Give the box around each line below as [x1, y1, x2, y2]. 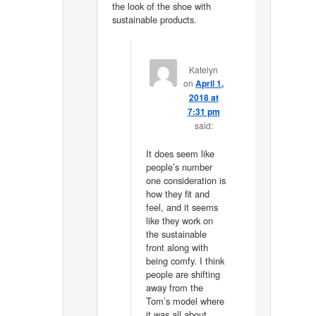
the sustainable [145, 226, 207, 241]
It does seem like [145, 146, 214, 160]
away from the [145, 280, 203, 294]
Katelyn [189, 63, 219, 75]
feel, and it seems [145, 200, 218, 214]
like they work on [145, 213, 213, 227]
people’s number [145, 159, 212, 174]
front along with [145, 240, 208, 254]
